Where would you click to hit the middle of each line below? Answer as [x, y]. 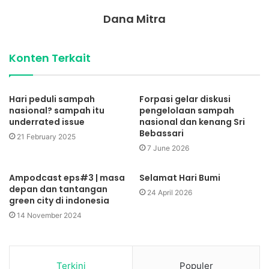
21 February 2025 [46, 136]
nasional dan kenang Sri [192, 122]
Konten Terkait [50, 58]
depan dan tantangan [58, 189]
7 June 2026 [168, 148]
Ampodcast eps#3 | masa [67, 177]
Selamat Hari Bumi [180, 177]
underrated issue [47, 122]
